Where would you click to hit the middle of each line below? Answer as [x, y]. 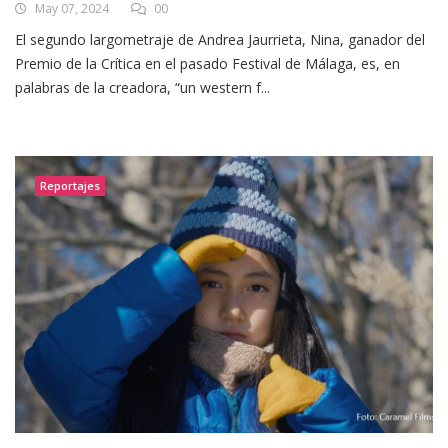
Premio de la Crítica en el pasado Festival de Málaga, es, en [207, 63]
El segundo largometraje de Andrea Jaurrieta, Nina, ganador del [220, 39]
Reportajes [70, 185]
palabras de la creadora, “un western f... [142, 87]
